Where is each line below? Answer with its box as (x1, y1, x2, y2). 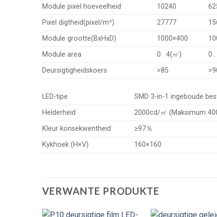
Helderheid (42, 108, 76, 117)
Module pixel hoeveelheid (42, 2, 121, 11)
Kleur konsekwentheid (42, 124, 111, 133)
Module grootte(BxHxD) (42, 34, 116, 43)
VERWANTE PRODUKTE (42, 185, 159, 197)
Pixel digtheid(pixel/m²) (42, 18, 114, 27)
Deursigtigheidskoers (42, 66, 107, 75)
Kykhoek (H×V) (42, 140, 89, 149)
